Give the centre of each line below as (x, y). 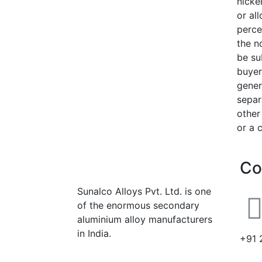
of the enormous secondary (138, 205)
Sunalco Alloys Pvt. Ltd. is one (144, 191)
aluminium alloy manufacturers (145, 219)
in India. (94, 233)
